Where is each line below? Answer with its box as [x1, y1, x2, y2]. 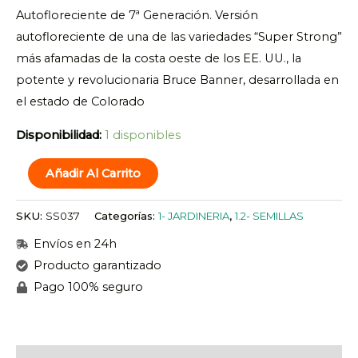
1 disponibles [105, 128, 181, 142]
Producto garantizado [33, 258, 161, 273]
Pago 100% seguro [33, 280, 143, 295]
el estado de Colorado [16, 94, 145, 109]
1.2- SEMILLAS [235, 209, 304, 222]
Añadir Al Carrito [45, 165, 141, 181]
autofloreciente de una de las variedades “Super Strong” [16, 30, 342, 45]
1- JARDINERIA [158, 209, 229, 222]
